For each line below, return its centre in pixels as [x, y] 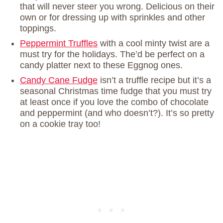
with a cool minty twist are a [154, 44]
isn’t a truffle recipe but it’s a [154, 80]
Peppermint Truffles [59, 44]
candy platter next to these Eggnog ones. [101, 65]
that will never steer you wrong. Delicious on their [117, 7]
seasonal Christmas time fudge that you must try [116, 91]
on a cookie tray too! [60, 124]
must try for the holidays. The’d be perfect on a [112, 55]
